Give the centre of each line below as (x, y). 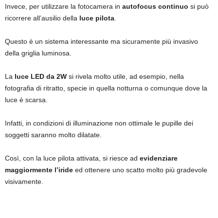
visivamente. (24, 182)
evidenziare (159, 158)
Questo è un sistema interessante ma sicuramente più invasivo (101, 42)
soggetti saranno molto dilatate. (53, 135)
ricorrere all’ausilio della (42, 18)
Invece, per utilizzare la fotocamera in (64, 7)
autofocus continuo (155, 7)
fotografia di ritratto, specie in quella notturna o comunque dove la (106, 88)
